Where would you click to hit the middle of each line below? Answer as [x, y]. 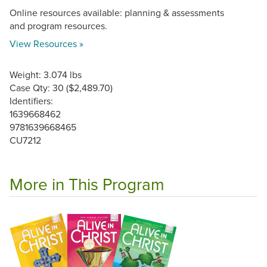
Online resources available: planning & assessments [117, 12]
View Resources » [46, 43]
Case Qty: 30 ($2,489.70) [61, 87]
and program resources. [58, 25]
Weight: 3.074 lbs [46, 74]
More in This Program [87, 184]
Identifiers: [31, 100]
